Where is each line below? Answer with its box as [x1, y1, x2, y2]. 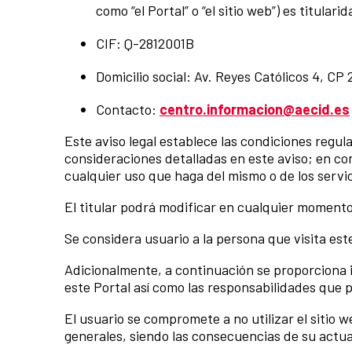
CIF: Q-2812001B [96, 35, 194, 53]
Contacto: [96, 101, 159, 119]
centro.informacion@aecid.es [159, 101, 350, 119]
